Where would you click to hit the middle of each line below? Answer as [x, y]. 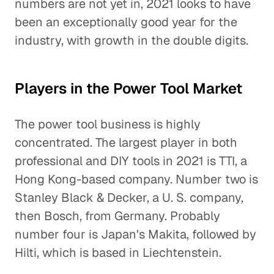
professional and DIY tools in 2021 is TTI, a [131, 161]
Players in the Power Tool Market [128, 88]
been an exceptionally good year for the [126, 22]
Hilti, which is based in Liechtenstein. [118, 253]
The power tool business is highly [108, 124]
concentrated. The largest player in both [126, 143]
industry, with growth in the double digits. [131, 40]
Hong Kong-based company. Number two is [136, 179]
